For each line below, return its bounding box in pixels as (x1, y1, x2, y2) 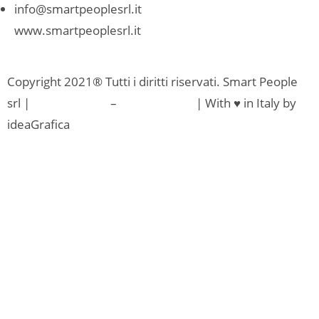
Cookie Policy (120, 94, 193, 111)
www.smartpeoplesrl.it (14, 21, 141, 38)
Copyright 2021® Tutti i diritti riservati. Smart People (7, 73, 298, 90)
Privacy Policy (33, 94, 108, 111)
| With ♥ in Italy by (193, 94, 296, 111)
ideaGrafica (7, 115, 70, 132)
